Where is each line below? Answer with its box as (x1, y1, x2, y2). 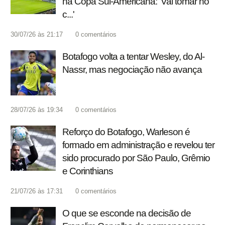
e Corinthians (62, 166, 113, 177)
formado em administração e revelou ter (62, 140, 214, 151)
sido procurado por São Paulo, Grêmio (62, 153, 210, 164)
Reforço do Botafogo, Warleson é (62, 127, 190, 138)
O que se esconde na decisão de (62, 208, 191, 219)
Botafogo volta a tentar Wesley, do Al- (62, 51, 204, 62)
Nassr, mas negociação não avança (62, 64, 202, 75)
